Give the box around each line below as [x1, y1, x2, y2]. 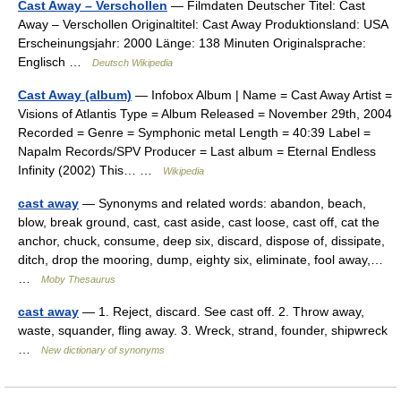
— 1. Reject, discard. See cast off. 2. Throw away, [79, 303, 364, 319]
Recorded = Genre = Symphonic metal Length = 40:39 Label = [18, 124, 371, 140]
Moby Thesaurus [41, 273, 115, 285]
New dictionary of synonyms [41, 344, 165, 355]
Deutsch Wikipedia [92, 56, 173, 68]
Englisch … [18, 54, 92, 69]
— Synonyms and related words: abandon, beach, [79, 195, 366, 210]
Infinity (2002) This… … [18, 162, 163, 177]
